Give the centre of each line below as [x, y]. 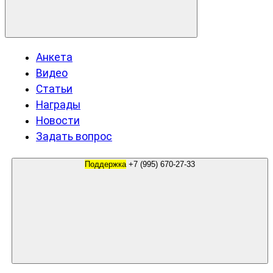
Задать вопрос [74, 136]
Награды [58, 105]
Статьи [54, 89]
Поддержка [105, 164]
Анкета [54, 57]
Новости [58, 120]
